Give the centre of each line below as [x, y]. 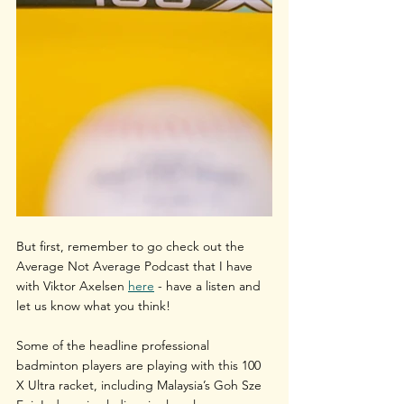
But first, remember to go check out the [132, 246]
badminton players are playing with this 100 [140, 365]
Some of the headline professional [115, 345]
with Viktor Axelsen [72, 285]
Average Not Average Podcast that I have [136, 266]
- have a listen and [209, 285]
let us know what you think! [93, 305]
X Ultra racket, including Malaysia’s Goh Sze [141, 385]
